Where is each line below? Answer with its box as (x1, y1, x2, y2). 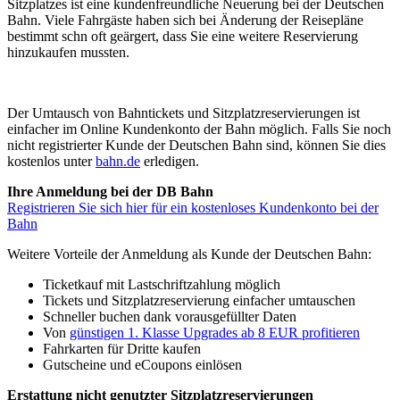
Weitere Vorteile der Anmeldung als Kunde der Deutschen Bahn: (7, 246, 371, 262)
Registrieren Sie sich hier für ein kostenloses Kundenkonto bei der (7, 199, 379, 215)
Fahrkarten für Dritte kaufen (43, 340, 201, 356)
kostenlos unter (7, 153, 96, 169)
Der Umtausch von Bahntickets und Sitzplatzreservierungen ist (7, 104, 360, 121)
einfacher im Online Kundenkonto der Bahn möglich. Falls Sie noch (7, 121, 391, 137)
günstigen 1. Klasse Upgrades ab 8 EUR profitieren (70, 324, 360, 340)
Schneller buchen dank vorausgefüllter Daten (43, 308, 296, 324)
